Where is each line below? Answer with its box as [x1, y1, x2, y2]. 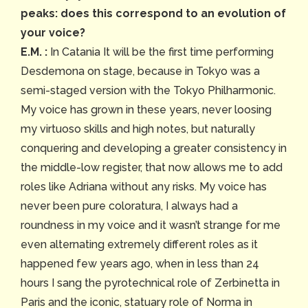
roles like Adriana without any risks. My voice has [21, 180, 267, 194]
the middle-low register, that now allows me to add [21, 161, 283, 175]
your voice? [21, 26, 85, 40]
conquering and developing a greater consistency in [21, 142, 287, 155]
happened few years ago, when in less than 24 [21, 257, 259, 271]
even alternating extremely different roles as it [21, 238, 258, 252]
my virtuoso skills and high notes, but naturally [21, 122, 255, 136]
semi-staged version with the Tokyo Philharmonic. [21, 84, 276, 98]
